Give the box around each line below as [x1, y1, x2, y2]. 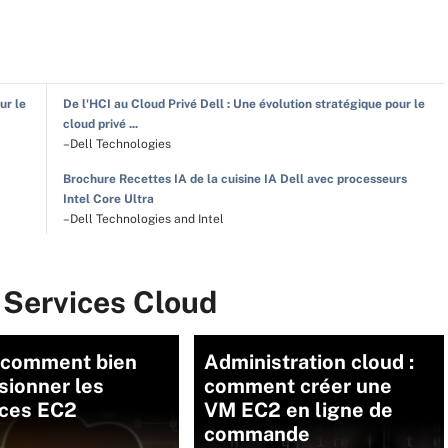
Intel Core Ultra [62, 192, 154, 206]
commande [204, 422, 310, 446]
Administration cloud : [204, 350, 414, 374]
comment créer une [204, 374, 392, 398]
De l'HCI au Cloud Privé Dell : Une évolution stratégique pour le [62, 97, 425, 111]
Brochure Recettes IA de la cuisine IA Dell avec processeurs [62, 172, 407, 186]
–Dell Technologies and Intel [62, 212, 224, 226]
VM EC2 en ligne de [204, 398, 393, 422]
